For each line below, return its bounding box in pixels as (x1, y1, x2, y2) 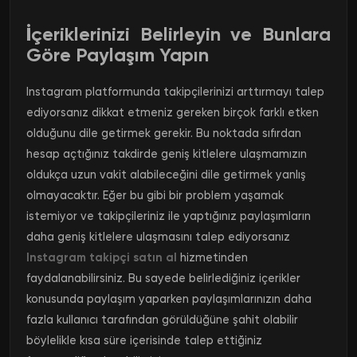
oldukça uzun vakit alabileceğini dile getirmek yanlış (26, 167, 306, 182)
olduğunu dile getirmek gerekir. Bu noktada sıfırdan (26, 125, 301, 140)
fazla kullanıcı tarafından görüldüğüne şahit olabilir (26, 312, 298, 327)
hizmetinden (180, 249, 248, 265)
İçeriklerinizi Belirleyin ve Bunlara (26, 22, 331, 45)
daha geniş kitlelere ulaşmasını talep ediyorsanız (26, 229, 290, 244)
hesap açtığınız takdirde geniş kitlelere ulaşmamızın (26, 146, 307, 161)
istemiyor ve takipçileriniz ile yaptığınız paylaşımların (26, 208, 311, 223)
